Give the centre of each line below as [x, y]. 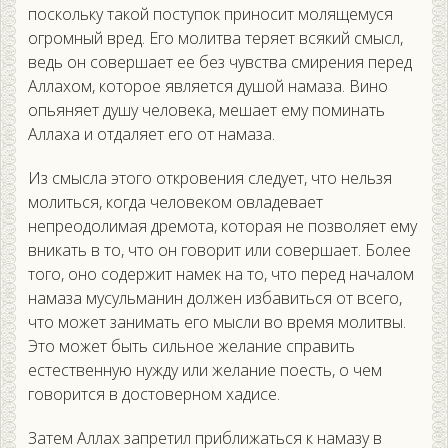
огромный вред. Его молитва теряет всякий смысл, [215, 38]
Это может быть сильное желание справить [191, 346]
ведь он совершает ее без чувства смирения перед [220, 62]
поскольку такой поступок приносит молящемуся [210, 14]
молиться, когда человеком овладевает [175, 202]
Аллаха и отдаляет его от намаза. [151, 134]
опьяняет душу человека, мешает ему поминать [206, 110]
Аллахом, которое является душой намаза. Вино [208, 86]
